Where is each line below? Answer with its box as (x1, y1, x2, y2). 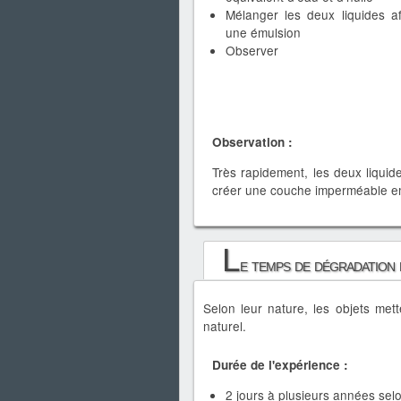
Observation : (212, 133, 293, 151)
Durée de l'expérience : (212, 356, 348, 374)
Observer (226, 40, 278, 59)
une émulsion (226, 22, 301, 41)
